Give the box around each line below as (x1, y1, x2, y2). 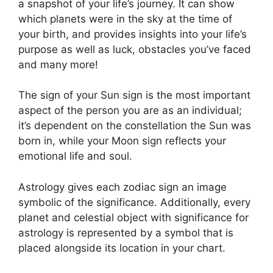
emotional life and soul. (18, 150, 132, 162)
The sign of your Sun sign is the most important (18, 89, 250, 101)
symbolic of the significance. (18, 196, 157, 208)
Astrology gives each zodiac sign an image (18, 180, 227, 193)
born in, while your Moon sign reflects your (18, 135, 226, 147)
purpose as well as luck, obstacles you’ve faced (18, 43, 251, 55)
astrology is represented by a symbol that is (18, 226, 233, 239)
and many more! (18, 58, 98, 71)
